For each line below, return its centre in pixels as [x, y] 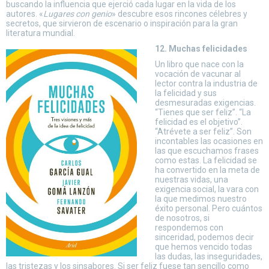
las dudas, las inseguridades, [209, 256]
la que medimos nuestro [201, 199]
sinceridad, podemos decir [204, 237]
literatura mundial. [41, 33]
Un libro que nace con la [199, 64]
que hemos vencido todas [204, 247]
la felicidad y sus [186, 93]
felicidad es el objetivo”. [199, 122]
